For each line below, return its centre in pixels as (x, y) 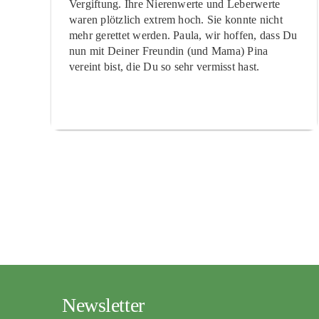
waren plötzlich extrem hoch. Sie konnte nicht (176, 19)
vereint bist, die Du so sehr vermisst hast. (164, 66)
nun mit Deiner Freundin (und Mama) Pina (168, 51)
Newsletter (103, 305)
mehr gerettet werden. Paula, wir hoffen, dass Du (183, 35)
